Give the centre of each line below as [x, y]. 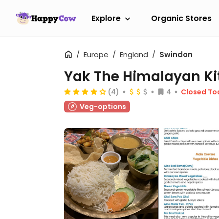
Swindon [176, 55]
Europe [96, 55]
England [134, 55]
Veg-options [103, 107]
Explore [106, 18]
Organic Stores [181, 18]
